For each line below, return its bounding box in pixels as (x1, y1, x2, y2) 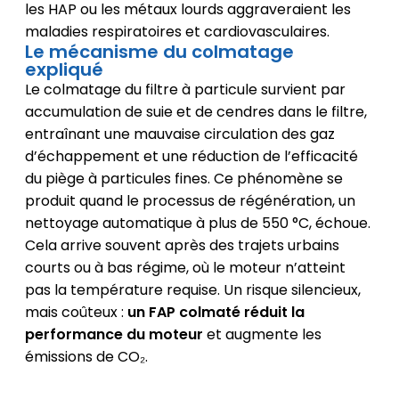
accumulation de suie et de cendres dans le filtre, (24, 101, 367, 122)
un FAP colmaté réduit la (126, 301, 305, 322)
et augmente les (202, 323, 322, 345)
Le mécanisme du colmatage (24, 38, 294, 64)
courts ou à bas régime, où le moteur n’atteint (24, 256, 346, 278)
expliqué (24, 56, 103, 82)
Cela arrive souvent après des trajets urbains (24, 234, 339, 256)
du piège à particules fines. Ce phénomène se (24, 167, 343, 189)
